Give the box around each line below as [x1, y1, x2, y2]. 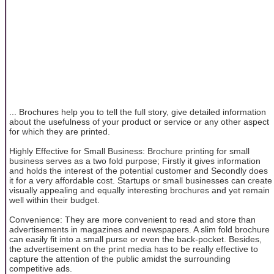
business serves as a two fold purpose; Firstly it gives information [9, 156, 261, 166]
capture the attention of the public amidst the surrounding [9, 254, 231, 264]
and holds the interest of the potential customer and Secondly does [9, 166, 268, 176]
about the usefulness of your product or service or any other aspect [9, 117, 269, 127]
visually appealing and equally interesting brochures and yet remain [9, 185, 270, 196]
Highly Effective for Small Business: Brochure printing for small [9, 146, 250, 157]
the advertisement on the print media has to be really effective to [9, 244, 258, 254]
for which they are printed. [9, 127, 110, 137]
